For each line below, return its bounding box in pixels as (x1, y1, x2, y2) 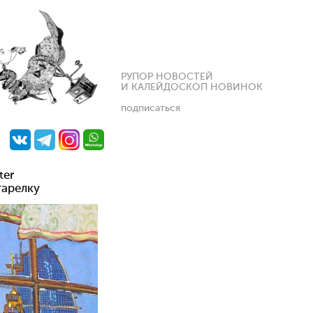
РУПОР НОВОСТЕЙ (121, 72, 213, 82)
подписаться (121, 103, 180, 113)
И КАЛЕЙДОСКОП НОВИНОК (121, 82, 263, 92)
